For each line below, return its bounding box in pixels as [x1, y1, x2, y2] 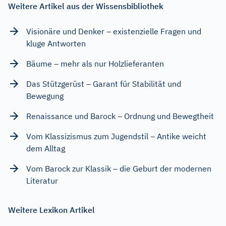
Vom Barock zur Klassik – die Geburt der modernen [26, 163, 211, 174]
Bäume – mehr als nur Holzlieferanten [26, 58, 164, 69]
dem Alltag [26, 143, 65, 153]
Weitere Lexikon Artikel [8, 204, 95, 215]
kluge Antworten [26, 38, 86, 48]
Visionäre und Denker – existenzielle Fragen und [26, 26, 201, 36]
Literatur [26, 175, 58, 186]
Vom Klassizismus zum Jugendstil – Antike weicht [26, 131, 206, 141]
